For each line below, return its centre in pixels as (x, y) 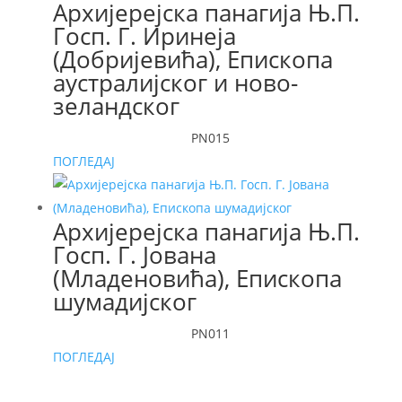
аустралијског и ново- (175, 83)
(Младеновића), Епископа (197, 279)
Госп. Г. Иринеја (144, 36)
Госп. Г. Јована (134, 255)
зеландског (116, 106)
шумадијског (124, 302)
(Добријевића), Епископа (192, 60)
